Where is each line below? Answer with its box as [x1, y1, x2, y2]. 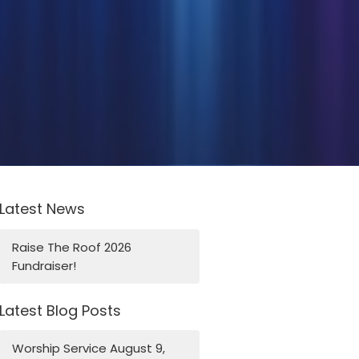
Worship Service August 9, [12, 340, 166, 357]
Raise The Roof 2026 [12, 238, 132, 256]
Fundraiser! [12, 256, 77, 274]
